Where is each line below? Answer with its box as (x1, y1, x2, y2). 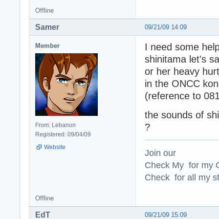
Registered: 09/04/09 (35, 131, 91, 138)
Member (35, 42, 60, 49)
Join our (145, 147, 176, 158)
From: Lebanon (35, 121, 76, 129)
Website (44, 143, 66, 151)
